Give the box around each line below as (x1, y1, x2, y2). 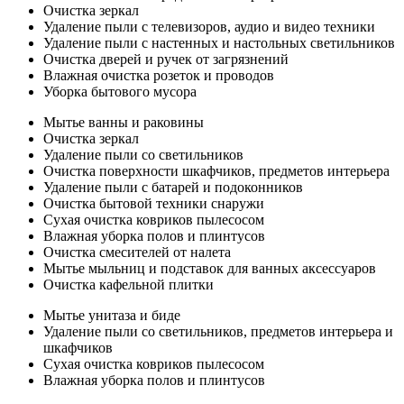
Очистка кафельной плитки (43, 277, 214, 293)
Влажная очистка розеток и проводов (43, 68, 274, 84)
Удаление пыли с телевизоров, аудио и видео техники (43, 19, 375, 35)
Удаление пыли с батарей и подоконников (43, 179, 303, 196)
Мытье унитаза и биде (43, 308, 180, 324)
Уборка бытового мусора (43, 84, 197, 100)
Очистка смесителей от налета (43, 244, 231, 261)
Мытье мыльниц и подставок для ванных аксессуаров (43, 261, 376, 277)
